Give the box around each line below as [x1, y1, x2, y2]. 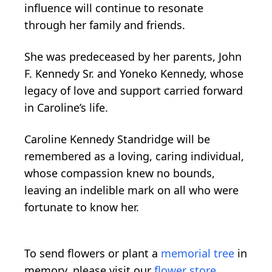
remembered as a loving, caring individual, [24, 148, 244, 163]
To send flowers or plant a [24, 245, 161, 260]
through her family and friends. [24, 17, 185, 32]
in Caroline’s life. [24, 100, 108, 115]
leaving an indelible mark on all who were [24, 182, 239, 197]
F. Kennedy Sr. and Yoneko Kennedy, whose [24, 66, 243, 81]
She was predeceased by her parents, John [24, 49, 242, 64]
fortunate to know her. [24, 199, 139, 214]
